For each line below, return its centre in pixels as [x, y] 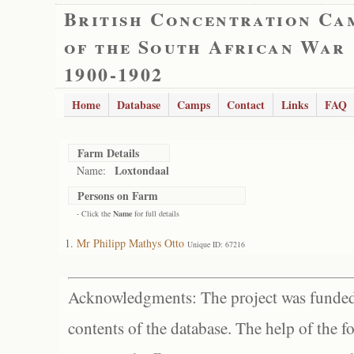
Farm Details [108, 153]
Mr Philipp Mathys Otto [130, 243]
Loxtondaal [142, 170]
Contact [246, 105]
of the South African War [205, 46]
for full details [156, 213]
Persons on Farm [118, 196]
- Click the [95, 213]
